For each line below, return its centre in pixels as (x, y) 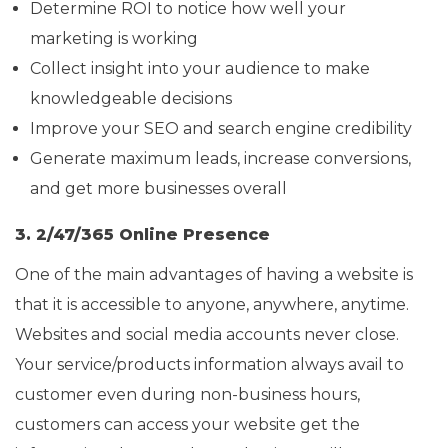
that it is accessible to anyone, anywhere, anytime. (212, 304)
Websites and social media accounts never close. (207, 334)
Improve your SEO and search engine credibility (221, 128)
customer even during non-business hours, (187, 394)
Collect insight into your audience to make (200, 68)
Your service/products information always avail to (209, 364)
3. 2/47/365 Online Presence (142, 234)
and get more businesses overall (158, 188)
